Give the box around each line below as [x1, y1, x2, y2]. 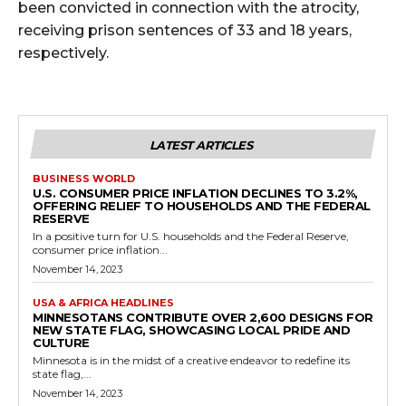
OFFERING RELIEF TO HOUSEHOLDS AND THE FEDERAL [33, 198, 371, 213]
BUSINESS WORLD [33, 171, 135, 185]
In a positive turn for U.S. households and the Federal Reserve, [33, 228, 349, 243]
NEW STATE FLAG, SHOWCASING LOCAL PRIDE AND [33, 322, 350, 337]
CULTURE [33, 334, 90, 350]
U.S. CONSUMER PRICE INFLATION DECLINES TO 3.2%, [33, 185, 358, 200]
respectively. [18, 43, 109, 62]
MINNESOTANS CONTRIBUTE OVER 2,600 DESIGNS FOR [33, 309, 373, 324]
